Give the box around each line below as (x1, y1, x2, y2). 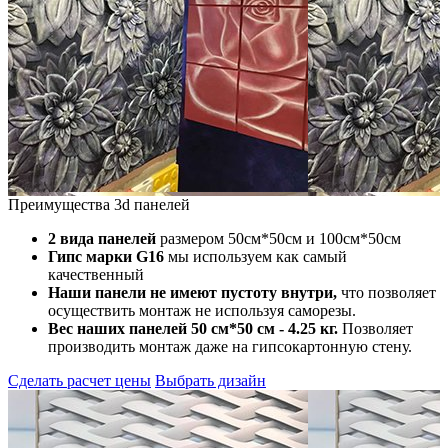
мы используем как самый (164, 247, 347, 265)
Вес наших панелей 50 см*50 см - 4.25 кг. (48, 319, 338, 337)
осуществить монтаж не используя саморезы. (48, 301, 356, 319)
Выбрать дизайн (155, 371, 266, 389)
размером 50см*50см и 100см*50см (156, 229, 401, 247)
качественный (48, 265, 144, 283)
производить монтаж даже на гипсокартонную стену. (48, 337, 412, 355)
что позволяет (337, 283, 436, 301)
